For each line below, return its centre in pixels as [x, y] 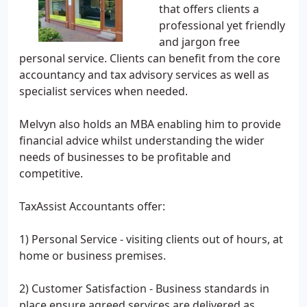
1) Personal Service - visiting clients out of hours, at [151, 239]
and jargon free [199, 42]
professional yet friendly [222, 25]
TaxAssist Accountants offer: [92, 206]
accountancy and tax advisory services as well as [144, 75]
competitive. [51, 173]
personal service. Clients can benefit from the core [150, 58]
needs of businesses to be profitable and [125, 157]
